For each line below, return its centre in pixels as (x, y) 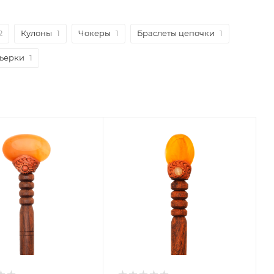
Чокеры (94, 33)
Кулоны (36, 33)
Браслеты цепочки (176, 33)
